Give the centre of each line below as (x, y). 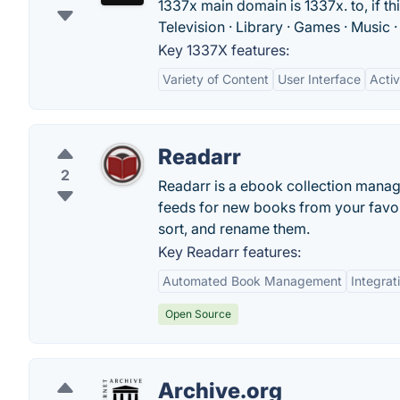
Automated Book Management (252, 281)
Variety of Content (216, 79)
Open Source (198, 314)
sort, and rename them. (234, 229)
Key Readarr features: (229, 252)
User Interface (319, 79)
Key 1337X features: (224, 50)
